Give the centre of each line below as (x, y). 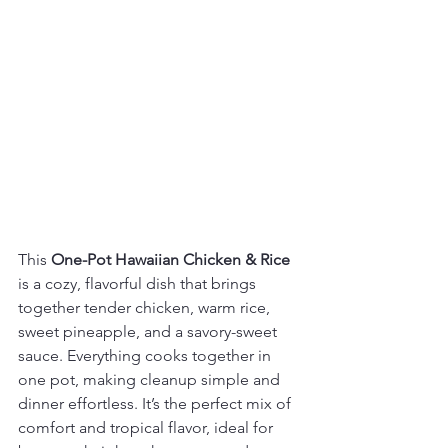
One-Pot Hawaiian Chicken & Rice (170, 260)
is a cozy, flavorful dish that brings (139, 284)
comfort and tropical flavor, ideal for (147, 428)
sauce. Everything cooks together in (146, 356)
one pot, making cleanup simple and (151, 380)
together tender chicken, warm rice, (146, 308)
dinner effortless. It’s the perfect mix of (156, 404)
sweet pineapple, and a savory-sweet (149, 332)
